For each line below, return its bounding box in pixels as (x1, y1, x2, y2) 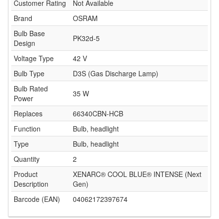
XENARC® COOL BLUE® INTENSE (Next (73, 169, 201, 179)
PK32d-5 (73, 33, 100, 43)
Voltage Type (14, 53, 54, 63)
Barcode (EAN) (14, 194, 60, 204)
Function (14, 124, 41, 133)
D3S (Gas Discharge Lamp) (73, 68, 158, 78)
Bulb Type (14, 68, 44, 78)
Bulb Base (14, 28, 45, 38)
